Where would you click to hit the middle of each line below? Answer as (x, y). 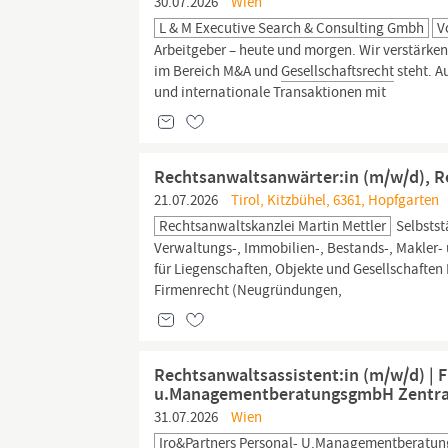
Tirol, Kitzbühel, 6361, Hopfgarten (334, 200)
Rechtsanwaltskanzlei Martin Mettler (273, 226)
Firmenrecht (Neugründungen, (248, 290)
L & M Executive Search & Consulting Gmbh (292, 28)
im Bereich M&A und (218, 71)
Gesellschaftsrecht (338, 71)
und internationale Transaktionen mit (270, 92)
